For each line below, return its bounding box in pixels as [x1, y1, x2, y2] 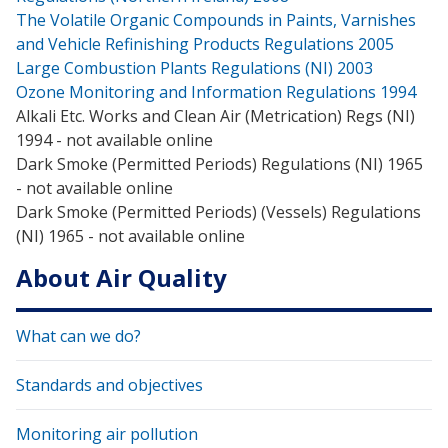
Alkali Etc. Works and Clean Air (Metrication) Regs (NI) [16, 104, 415, 127]
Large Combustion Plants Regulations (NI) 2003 [16, 56, 373, 79]
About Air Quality [16, 260, 227, 294]
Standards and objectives [16, 373, 203, 396]
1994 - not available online [16, 128, 213, 151]
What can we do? [16, 324, 141, 347]
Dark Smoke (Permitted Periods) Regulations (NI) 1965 [16, 152, 423, 175]
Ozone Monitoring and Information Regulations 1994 [16, 80, 416, 103]
